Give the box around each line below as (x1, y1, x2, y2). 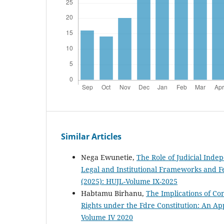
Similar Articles (61, 130, 121, 142)
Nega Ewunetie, (81, 152, 136, 162)
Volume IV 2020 (81, 212, 133, 222)
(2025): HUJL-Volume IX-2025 (81, 176, 177, 186)
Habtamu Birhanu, (81, 188, 146, 198)
